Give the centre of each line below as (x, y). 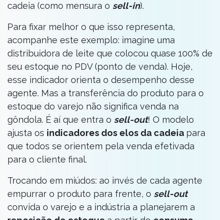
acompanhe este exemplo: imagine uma (91, 40)
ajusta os (27, 133)
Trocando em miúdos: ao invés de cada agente (105, 180)
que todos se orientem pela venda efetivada (101, 146)
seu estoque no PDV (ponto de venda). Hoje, (100, 67)
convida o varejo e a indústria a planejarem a (101, 207)
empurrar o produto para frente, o (81, 194)
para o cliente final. (47, 159)
